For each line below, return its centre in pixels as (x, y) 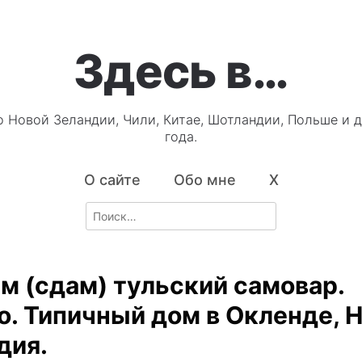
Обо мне (204, 180)
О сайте (112, 180)
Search (103, 210)
